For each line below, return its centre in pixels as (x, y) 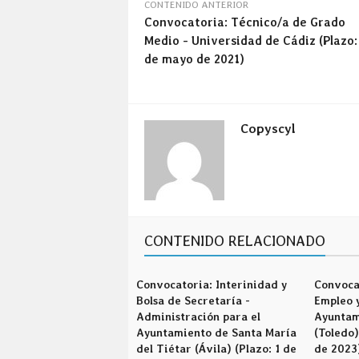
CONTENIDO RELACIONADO (235, 241)
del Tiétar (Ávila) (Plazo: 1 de (216, 349)
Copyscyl (268, 129)
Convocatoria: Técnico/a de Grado (245, 22)
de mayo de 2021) (194, 59)
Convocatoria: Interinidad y (212, 284)
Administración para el (198, 317)
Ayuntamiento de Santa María (216, 333)
